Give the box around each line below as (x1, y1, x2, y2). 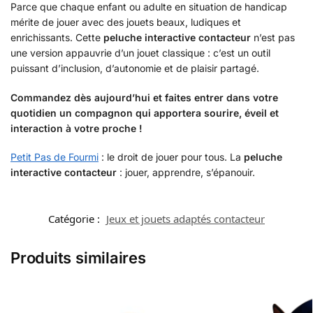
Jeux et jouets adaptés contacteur (106, 211, 265, 226)
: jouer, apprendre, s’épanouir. (117, 166, 255, 179)
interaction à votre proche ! (10, 122, 143, 134)
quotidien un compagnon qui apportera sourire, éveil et (10, 106, 279, 119)
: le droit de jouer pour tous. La (99, 151, 244, 163)
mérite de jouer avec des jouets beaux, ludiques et (10, 16, 241, 29)
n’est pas (251, 31, 295, 44)
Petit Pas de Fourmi (10, 151, 99, 163)
